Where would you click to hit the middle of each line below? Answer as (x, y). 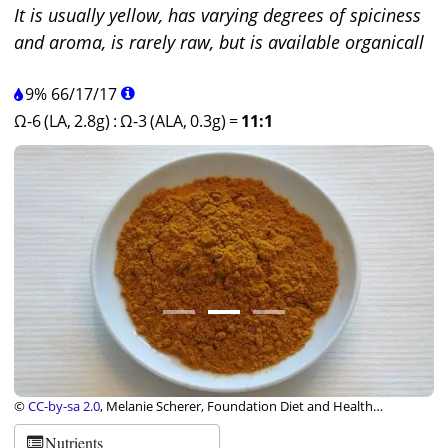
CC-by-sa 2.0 (64, 406)
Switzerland (48, 421)
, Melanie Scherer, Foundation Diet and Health (236, 406)
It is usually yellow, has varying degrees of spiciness (217, 15)
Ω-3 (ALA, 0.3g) (173, 121)
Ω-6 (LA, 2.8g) (62, 121)
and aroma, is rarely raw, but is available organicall (219, 42)
